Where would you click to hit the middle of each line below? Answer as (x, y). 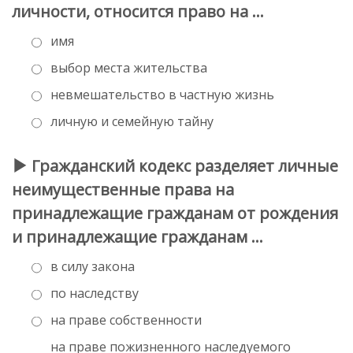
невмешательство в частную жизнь (161, 94)
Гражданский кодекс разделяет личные (183, 165)
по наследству (93, 293)
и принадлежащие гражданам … (137, 236)
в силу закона (91, 266)
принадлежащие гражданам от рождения (175, 213)
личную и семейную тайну (130, 121)
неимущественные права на (123, 189)
